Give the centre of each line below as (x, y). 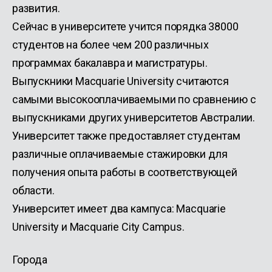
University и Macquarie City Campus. (98, 227)
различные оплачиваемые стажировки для (120, 154)
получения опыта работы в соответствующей (125, 172)
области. (33, 190)
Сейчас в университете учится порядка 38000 (125, 26)
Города (30, 260)
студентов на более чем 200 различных (110, 45)
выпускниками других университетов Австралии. (134, 117)
